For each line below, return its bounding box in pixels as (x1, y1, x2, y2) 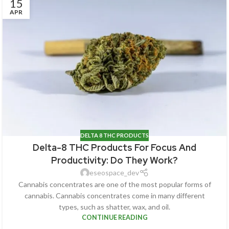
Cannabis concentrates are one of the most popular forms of (18, 180, 211, 189)
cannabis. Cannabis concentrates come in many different (24, 191, 205, 200)
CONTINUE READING (81, 214, 148, 222)
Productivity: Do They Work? (51, 154, 178, 167)
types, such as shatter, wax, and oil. (59, 202, 170, 212)
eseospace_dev (89, 168, 140, 177)
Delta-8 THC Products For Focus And (33, 142, 196, 154)
